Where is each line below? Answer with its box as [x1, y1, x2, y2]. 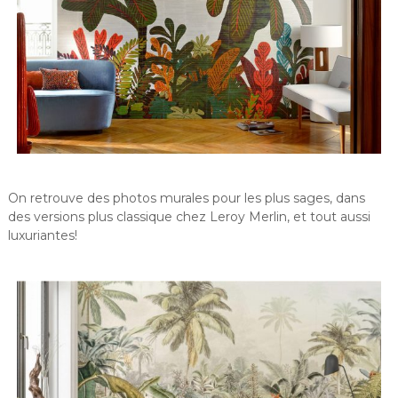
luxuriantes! [7, 227, 77, 243]
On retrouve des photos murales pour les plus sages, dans [7, 189, 365, 206]
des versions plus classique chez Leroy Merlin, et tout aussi [7, 208, 370, 225]
